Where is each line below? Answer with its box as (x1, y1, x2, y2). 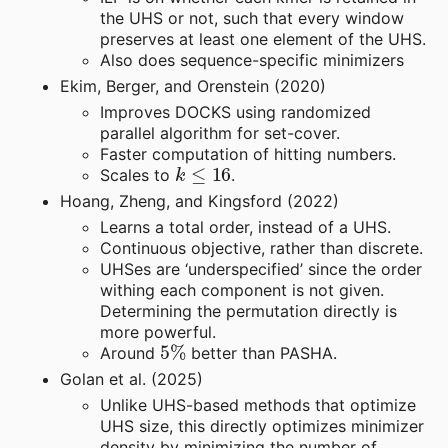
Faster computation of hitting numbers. (100, 144, 396, 165)
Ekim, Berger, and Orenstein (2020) (60, 76, 326, 97)
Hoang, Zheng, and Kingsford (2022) (60, 191, 339, 212)
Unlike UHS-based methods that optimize (100, 395, 416, 416)
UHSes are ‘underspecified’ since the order (100, 259, 422, 280)
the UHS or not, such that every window (100, 8, 404, 29)
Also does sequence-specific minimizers (100, 50, 404, 71)
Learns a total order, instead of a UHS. (100, 217, 391, 238)
